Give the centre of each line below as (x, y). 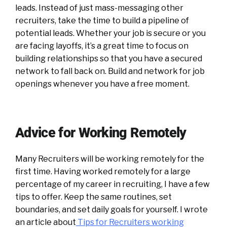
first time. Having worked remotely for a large (103, 171)
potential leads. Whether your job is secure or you (110, 33)
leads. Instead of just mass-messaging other (99, 8)
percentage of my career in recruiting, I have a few (112, 184)
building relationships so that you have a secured (109, 58)
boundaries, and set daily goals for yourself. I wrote (111, 209)
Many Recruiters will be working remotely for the (110, 159)
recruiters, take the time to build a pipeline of (102, 20)
